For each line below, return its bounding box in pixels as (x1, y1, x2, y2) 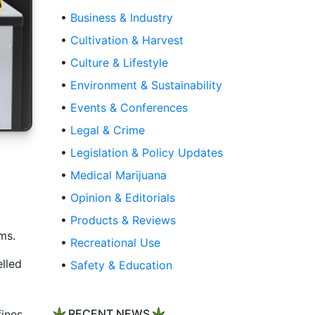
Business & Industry (70, 11, 173, 25)
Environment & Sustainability (70, 78, 222, 93)
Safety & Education (70, 258, 172, 273)
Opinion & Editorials (70, 191, 175, 205)
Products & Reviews (70, 213, 176, 228)
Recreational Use (70, 236, 160, 250)
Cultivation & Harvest (70, 33, 184, 48)
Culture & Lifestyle (70, 56, 168, 70)
